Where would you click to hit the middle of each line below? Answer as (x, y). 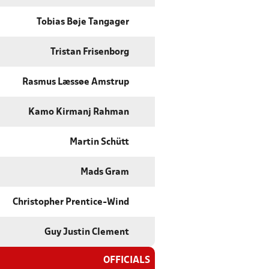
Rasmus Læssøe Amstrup (76, 83)
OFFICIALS (127, 261)
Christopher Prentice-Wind (71, 203)
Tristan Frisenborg (90, 53)
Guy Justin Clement (87, 233)
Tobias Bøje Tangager (83, 23)
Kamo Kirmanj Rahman (79, 113)
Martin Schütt (99, 143)
